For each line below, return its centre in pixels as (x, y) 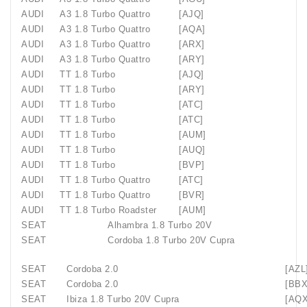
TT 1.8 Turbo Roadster (108, 210)
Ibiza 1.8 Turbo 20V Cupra (123, 299)
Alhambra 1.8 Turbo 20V (160, 225)
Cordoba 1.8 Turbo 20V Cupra (171, 240)
